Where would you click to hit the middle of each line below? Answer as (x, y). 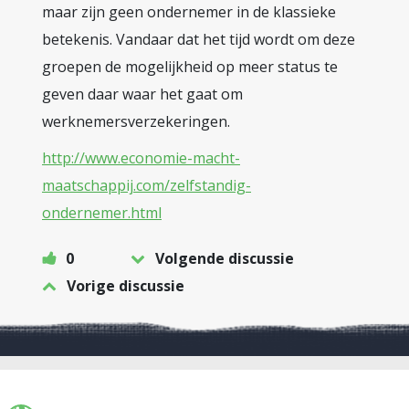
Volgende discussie (225, 258)
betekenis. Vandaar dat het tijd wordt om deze (199, 39)
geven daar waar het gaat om (142, 94)
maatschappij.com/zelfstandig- (147, 185)
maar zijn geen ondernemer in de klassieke (189, 12)
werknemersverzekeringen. (136, 121)
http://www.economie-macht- (141, 158)
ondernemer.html (102, 213)
